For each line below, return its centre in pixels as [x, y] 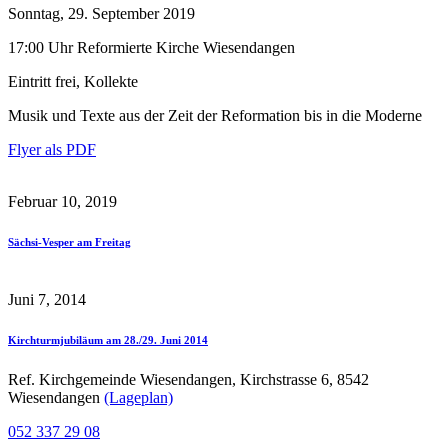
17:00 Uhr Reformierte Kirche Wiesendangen [151, 47]
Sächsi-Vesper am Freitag [69, 241]
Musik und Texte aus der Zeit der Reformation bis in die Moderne [215, 115]
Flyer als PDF [52, 149]
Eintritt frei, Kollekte [73, 81]
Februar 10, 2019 [62, 201]
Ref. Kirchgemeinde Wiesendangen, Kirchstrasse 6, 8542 [188, 379]
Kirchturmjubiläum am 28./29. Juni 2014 [108, 339]
